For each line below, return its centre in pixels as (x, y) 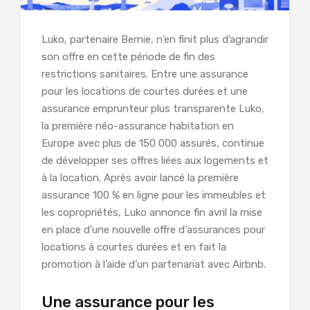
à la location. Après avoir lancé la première (140, 178)
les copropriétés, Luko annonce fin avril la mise (152, 213)
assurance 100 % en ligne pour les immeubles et (154, 195)
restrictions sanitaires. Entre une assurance (145, 74)
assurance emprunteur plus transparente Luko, (153, 109)
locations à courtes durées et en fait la (134, 247)
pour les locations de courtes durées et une (145, 92)
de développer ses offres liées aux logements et (155, 161)
